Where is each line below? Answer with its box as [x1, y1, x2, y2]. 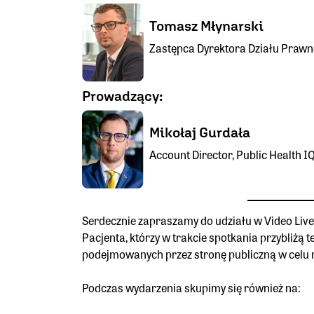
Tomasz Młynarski [149, 18, 264, 34]
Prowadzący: [82, 88, 163, 104]
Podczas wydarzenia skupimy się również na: [82, 280, 301, 296]
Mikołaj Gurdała [149, 124, 250, 141]
